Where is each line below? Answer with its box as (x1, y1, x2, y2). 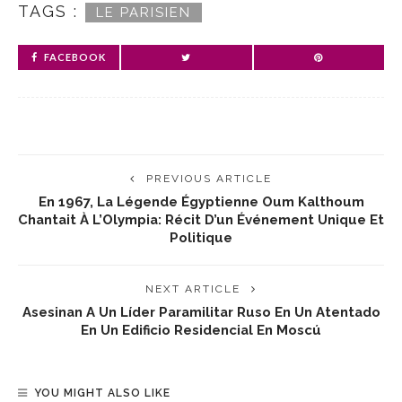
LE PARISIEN (96, 4, 191, 20)
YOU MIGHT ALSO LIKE (34, 387, 170, 399)
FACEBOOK (44, 51, 106, 63)
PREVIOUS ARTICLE (146, 172, 272, 185)
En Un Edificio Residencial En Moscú (81, 322, 321, 337)
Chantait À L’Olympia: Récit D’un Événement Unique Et (18, 212, 384, 227)
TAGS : (18, 2, 78, 21)
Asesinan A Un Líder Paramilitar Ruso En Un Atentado (22, 304, 380, 319)
